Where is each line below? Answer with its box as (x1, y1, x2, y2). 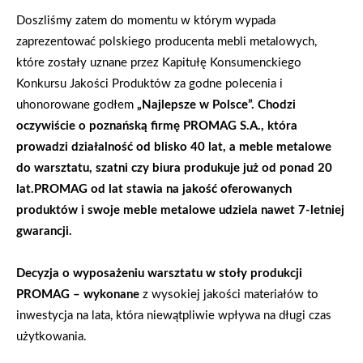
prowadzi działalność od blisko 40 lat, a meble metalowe (16, 140, 331, 153)
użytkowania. (16, 330, 87, 343)
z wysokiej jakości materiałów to (143, 288, 318, 301)
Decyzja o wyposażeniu (16, 267, 147, 280)
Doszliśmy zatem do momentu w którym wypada (16, 14, 275, 27)
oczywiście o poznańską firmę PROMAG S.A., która (16, 119, 297, 132)
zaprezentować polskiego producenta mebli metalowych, (16, 35, 317, 48)
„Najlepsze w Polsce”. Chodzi (137, 98, 296, 111)
